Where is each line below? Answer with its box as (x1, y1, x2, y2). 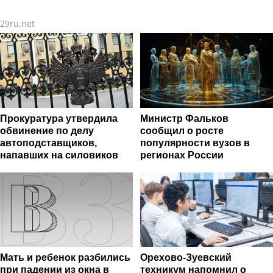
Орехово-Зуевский (140, 252, 232, 263)
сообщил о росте (140, 125, 224, 136)
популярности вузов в (140, 137, 250, 148)
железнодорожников (144, 6, 238, 17)
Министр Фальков (140, 113, 229, 124)
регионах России (140, 149, 224, 160)
